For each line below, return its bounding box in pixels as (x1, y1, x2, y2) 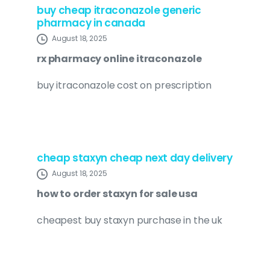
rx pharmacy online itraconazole (37, 52, 202, 66)
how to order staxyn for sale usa (37, 187, 198, 201)
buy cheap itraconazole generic (37, 3, 201, 18)
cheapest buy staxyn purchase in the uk (37, 213, 222, 228)
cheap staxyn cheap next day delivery (37, 151, 233, 166)
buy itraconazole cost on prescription (37, 78, 212, 93)
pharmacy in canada (37, 16, 145, 31)
